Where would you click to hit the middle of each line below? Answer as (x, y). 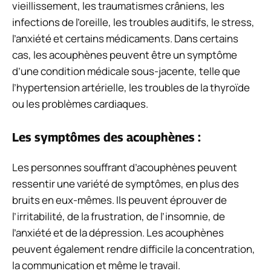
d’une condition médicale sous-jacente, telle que (126, 71)
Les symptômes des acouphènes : (106, 137)
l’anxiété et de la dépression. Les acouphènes (118, 232)
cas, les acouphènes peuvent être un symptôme (125, 55)
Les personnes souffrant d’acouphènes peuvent (125, 167)
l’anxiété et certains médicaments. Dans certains (125, 39)
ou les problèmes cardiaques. (80, 104)
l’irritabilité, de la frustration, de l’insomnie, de (119, 216)
